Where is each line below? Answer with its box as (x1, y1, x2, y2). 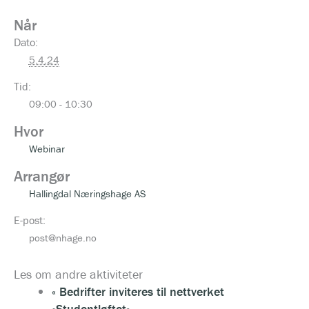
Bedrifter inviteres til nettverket (55, 283, 224, 299)
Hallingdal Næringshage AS (28, 186, 146, 200)
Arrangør (14, 166, 70, 186)
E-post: (14, 213, 46, 228)
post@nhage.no (28, 231, 97, 245)
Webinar (28, 142, 65, 156)
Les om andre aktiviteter (14, 266, 143, 282)
